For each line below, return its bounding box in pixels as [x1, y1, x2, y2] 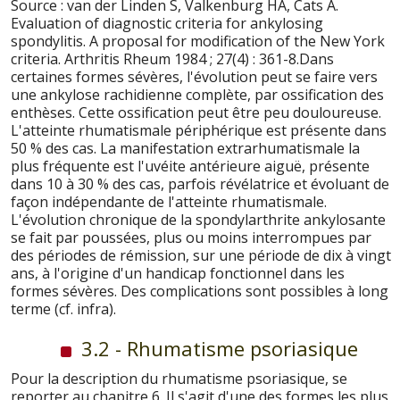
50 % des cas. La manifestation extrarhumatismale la [11, 137, 360, 158]
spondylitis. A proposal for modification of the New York [11, 30, 385, 51]
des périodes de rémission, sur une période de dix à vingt [11, 245, 391, 265]
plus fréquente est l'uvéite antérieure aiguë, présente [11, 155, 370, 176]
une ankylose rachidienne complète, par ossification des [11, 84, 384, 104]
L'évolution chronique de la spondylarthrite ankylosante [11, 209, 386, 229]
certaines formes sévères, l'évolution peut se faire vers [11, 66, 378, 87]
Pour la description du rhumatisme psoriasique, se [11, 368, 347, 388]
